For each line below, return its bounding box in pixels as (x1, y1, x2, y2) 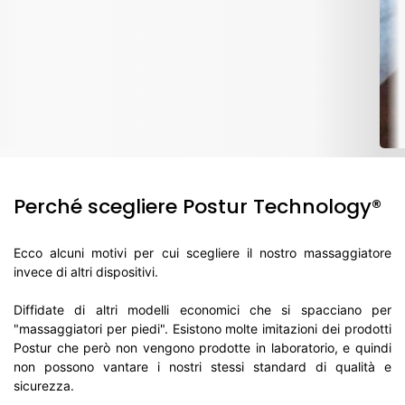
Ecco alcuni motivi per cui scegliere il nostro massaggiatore (14, 245, 391, 261)
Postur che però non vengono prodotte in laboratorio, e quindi (14, 340, 391, 356)
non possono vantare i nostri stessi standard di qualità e (14, 359, 391, 375)
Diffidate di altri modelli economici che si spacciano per (14, 302, 391, 318)
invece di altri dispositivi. (14, 264, 158, 280)
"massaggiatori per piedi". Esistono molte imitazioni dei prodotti (14, 321, 391, 337)
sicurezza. (14, 378, 74, 394)
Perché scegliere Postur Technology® (14, 193, 381, 221)
